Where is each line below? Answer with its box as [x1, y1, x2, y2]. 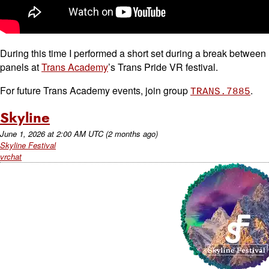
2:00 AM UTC [56, 128, 103, 139]
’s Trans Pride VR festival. [108, 60, 218, 74]
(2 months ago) [106, 128, 158, 139]
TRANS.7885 [190, 86, 250, 97]
